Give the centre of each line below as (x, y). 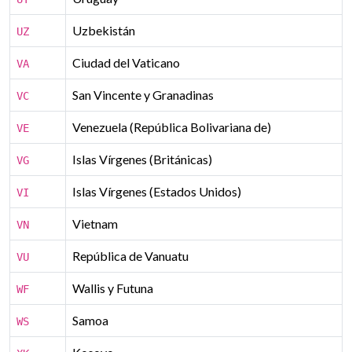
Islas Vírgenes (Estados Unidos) (157, 191)
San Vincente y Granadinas (143, 95)
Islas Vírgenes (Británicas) (142, 159)
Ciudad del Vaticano (126, 62)
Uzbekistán (104, 30)
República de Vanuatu (130, 256)
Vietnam (95, 224)
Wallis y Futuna (113, 288)
